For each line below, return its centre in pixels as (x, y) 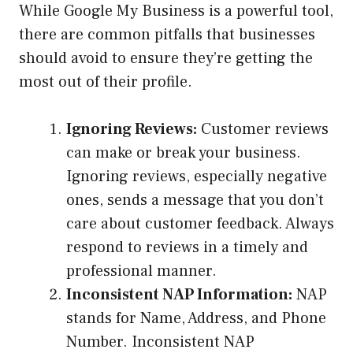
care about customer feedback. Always (200, 224)
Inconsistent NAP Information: (179, 295)
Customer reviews (263, 130)
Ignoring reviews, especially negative (197, 177)
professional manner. (141, 271)
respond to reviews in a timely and (187, 248)
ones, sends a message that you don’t (195, 201)
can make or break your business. (184, 153)
